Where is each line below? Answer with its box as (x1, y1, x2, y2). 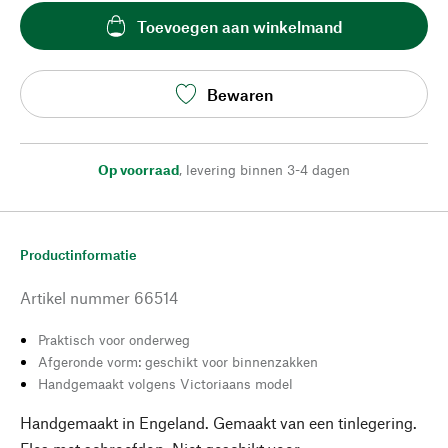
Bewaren (207, 84, 273, 104)
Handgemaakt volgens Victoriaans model (38, 375, 293, 392)
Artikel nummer (20, 288, 130, 307)
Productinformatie (20, 246, 137, 263)
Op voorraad (98, 161, 179, 178)
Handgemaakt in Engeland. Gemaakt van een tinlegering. (20, 413, 417, 432)
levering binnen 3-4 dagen (186, 161, 350, 178)
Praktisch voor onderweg (38, 331, 190, 348)
